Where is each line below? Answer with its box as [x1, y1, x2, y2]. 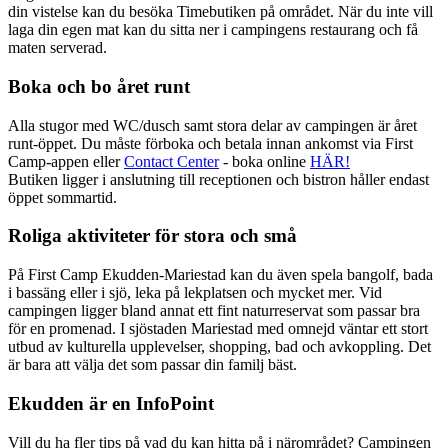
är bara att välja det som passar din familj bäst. [8, 356, 297, 374]
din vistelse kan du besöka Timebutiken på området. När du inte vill [8, 3, 433, 21]
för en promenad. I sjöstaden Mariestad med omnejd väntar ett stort [8, 320, 428, 338]
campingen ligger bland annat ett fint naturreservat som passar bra [8, 302, 420, 320]
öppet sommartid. [8, 188, 117, 206]
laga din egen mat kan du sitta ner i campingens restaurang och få [8, 21, 418, 39]
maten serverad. [8, 39, 107, 57]
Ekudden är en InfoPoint [8, 392, 214, 414]
